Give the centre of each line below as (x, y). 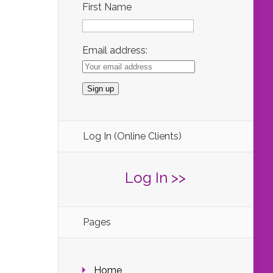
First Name (107, 7)
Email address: (115, 50)
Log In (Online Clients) (132, 136)
